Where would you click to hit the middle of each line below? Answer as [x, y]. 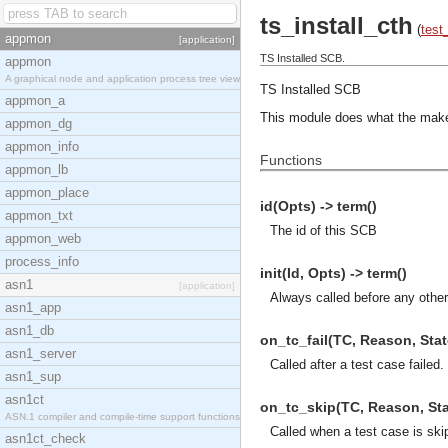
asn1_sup [33, 376]
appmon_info [42, 146]
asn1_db [29, 330]
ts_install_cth [336, 25]
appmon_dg [38, 123]
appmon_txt [39, 215]
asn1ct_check [45, 438]
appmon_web [43, 238]
